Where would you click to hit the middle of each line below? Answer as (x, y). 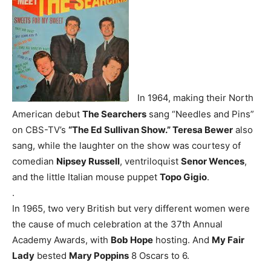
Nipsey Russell (88, 161)
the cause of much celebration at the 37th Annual (117, 224)
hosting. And (182, 240)
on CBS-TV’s (40, 129)
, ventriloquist (150, 161)
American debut (47, 114)
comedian (34, 161)
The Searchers (114, 114)
